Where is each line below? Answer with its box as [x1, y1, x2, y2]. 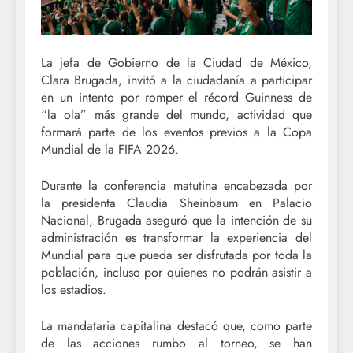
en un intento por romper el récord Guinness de [41, 87, 312, 106]
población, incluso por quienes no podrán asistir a [41, 262, 312, 281]
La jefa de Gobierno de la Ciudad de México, [41, 53, 312, 72]
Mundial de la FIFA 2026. [41, 139, 179, 158]
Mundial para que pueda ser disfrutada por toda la [41, 245, 312, 264]
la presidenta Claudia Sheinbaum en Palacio [41, 193, 312, 212]
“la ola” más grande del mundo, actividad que [41, 105, 312, 124]
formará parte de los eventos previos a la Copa [41, 122, 312, 141]
